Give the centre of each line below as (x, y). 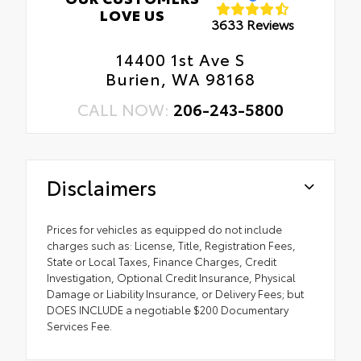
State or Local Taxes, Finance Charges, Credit (162, 261)
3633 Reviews (253, 24)
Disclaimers (102, 186)
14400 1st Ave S (180, 58)
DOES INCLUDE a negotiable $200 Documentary (168, 309)
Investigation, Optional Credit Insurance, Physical (171, 277)
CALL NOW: (125, 108)
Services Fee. (79, 325)
